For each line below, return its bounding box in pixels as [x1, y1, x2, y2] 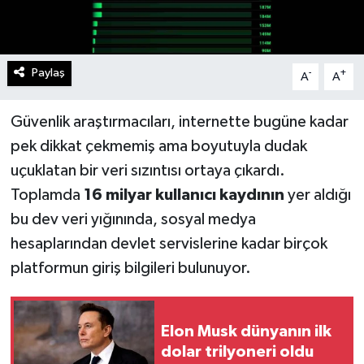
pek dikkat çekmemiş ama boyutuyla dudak [10, 138, 307, 155]
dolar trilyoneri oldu [161, 344, 314, 361]
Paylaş [31, 67, 65, 80]
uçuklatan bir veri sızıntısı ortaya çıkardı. [10, 162, 285, 180]
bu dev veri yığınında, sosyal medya [10, 211, 256, 228]
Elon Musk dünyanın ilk [161, 323, 331, 340]
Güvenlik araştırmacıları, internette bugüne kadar [10, 114, 349, 131]
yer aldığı [287, 187, 351, 204]
